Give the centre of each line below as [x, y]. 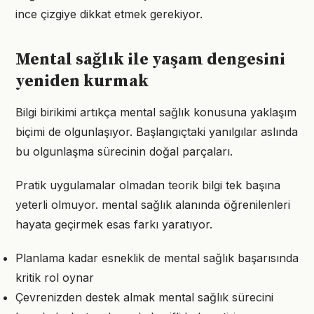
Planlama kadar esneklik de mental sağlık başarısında [157, 258]
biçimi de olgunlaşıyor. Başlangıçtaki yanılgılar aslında [157, 132]
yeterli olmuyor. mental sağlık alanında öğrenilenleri [153, 205]
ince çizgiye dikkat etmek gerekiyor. [109, 14]
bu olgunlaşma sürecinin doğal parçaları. [124, 151]
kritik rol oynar [55, 278]
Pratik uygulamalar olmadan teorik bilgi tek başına [148, 185]
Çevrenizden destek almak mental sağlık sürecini [144, 297]
